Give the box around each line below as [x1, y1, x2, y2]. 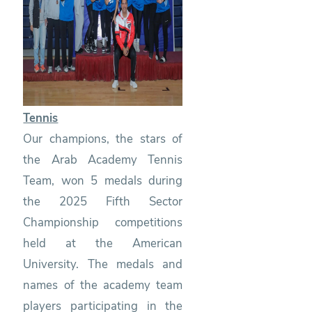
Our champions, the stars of [23, 130, 183, 147]
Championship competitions [23, 214, 183, 231]
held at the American [23, 235, 183, 251]
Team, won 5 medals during [23, 172, 183, 189]
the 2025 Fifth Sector [23, 193, 183, 210]
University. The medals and [23, 256, 183, 272]
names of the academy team [23, 276, 183, 293]
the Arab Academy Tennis [23, 151, 183, 168]
